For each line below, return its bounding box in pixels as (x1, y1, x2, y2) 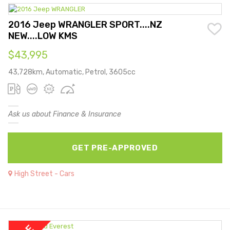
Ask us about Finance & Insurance (8, 110, 121, 119)
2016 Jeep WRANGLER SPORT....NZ (8, 19, 162, 31)
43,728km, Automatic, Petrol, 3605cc (8, 68, 136, 77)
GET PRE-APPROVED (71, 143, 159, 153)
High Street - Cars (14, 169, 74, 179)
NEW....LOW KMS (8, 30, 78, 42)
